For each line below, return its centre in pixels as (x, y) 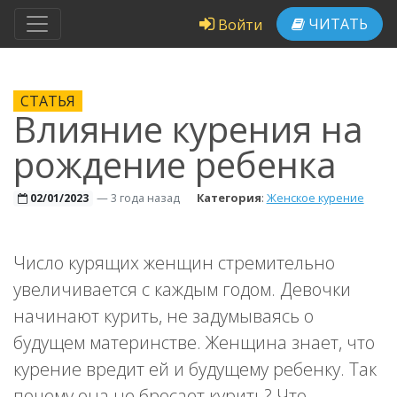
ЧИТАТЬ (336, 24)
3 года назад (145, 198)
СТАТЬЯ (48, 101)
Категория (229, 198)
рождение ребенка (175, 164)
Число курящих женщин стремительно (174, 263)
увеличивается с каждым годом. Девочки (182, 289)
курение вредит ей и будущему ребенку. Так (195, 369)
